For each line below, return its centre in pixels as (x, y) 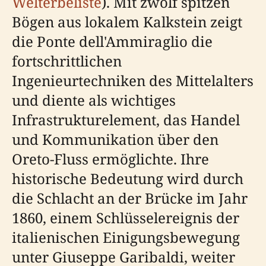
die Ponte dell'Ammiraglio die (112, 41)
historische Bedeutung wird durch (128, 178)
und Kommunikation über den (115, 139)
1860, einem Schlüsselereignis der (126, 218)
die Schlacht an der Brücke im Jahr (130, 198)
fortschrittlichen (67, 61)
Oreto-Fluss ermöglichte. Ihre (110, 159)
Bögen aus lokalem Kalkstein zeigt (127, 22)
